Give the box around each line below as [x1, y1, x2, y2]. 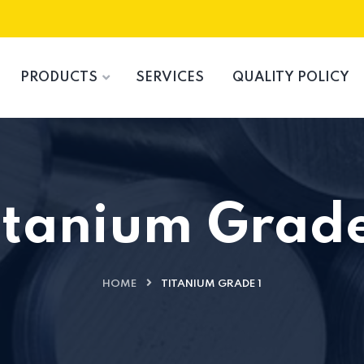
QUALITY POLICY [232, 71, 350, 85]
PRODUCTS [20, 71, 98, 85]
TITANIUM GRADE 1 [161, 278, 262, 289]
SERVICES [136, 71, 205, 85]
